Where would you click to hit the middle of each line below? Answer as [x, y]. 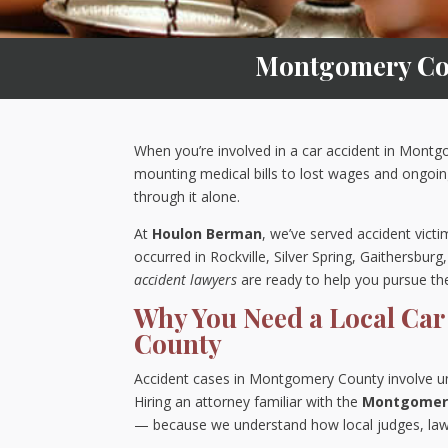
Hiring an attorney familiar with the [248, 401]
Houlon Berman [207, 233]
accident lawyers [186, 279]
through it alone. [187, 196]
